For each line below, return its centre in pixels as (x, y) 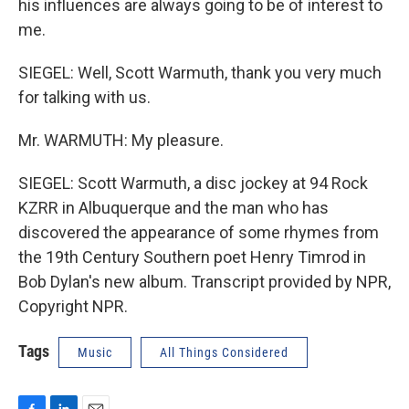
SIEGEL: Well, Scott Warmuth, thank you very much (200, 73)
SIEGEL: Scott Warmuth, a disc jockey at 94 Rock (193, 183)
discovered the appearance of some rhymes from (199, 232)
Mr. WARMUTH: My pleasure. (121, 140)
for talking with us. (84, 97)
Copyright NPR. (73, 306)
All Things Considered (224, 352)
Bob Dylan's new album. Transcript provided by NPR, (204, 282)
